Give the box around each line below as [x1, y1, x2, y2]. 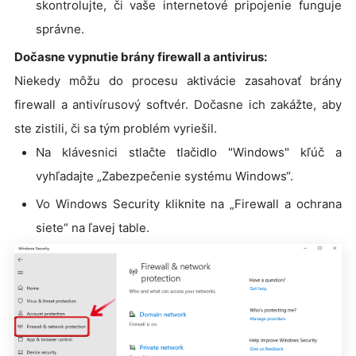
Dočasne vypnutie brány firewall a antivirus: [14, 48, 267, 64]
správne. [36, 21, 84, 37]
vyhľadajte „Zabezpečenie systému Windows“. [36, 168, 293, 184]
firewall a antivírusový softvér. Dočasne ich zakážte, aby [14, 96, 342, 112]
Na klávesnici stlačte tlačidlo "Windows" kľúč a [36, 144, 342, 160]
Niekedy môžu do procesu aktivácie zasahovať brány [14, 72, 342, 88]
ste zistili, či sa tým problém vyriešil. [14, 120, 217, 136]
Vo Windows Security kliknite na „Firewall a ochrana [36, 195, 342, 211]
